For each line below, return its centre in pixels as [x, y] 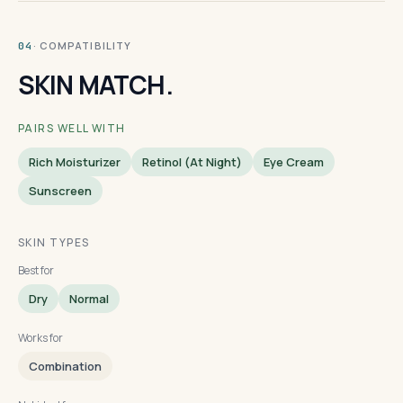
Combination [65, 366]
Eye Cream [294, 162]
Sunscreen [60, 191]
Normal [89, 299]
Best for [36, 270]
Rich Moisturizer [75, 162]
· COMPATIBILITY [82, 45]
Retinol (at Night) [192, 162]
